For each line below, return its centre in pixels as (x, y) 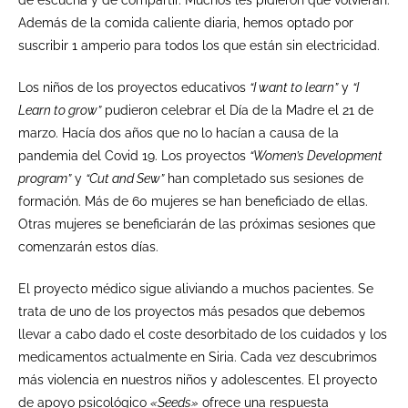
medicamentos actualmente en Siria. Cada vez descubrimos (198, 357)
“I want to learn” (294, 87)
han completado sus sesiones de (264, 178)
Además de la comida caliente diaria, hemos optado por (186, 22)
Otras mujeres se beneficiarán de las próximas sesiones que (197, 224)
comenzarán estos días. (88, 246)
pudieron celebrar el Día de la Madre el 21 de (237, 110)
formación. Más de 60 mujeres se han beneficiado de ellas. (193, 201)
